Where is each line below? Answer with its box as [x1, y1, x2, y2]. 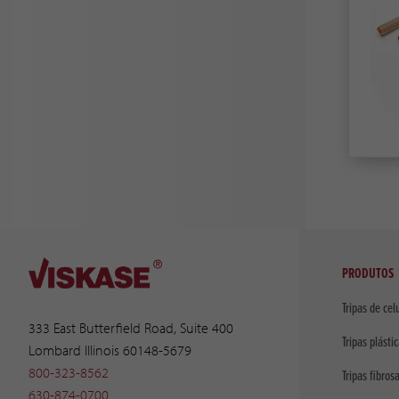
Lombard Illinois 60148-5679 [28, 340, 191, 359]
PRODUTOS [342, 265, 394, 284]
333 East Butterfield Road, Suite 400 [28, 318, 233, 337]
